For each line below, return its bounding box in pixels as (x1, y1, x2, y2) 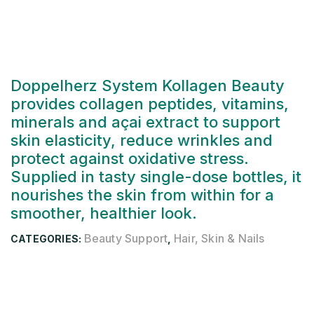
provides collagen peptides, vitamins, (11, 95, 289, 113)
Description (118, 280, 196, 297)
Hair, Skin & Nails (173, 231, 265, 245)
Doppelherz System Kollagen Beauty (11, 76, 285, 95)
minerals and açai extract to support (11, 113, 280, 131)
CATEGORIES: (11, 233, 84, 245)
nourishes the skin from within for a (11, 186, 274, 204)
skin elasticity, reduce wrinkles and (11, 131, 273, 149)
